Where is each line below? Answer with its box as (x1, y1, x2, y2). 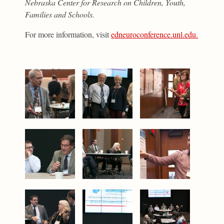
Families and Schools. (25, 9, 95, 20)
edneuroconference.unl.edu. (111, 29, 198, 40)
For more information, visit (25, 29, 111, 40)
